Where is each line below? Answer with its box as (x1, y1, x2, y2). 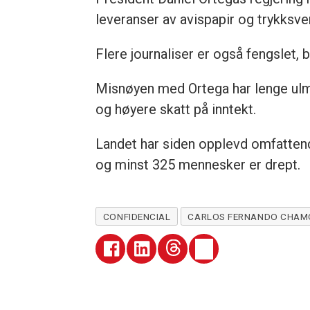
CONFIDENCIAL (102, 210, 171, 222)
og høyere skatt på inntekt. (95, 101, 257, 118)
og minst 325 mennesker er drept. (95, 156, 301, 174)
